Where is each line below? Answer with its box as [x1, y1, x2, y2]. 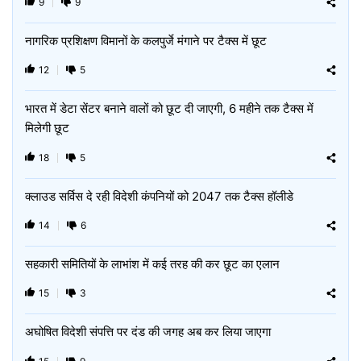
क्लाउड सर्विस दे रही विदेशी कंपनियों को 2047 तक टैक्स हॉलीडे [25, 189, 293, 204]
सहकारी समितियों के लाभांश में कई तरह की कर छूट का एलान [25, 256, 280, 272]
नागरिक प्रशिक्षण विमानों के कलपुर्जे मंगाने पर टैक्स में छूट [25, 33, 267, 48]
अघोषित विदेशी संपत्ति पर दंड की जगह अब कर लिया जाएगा [25, 324, 271, 339]
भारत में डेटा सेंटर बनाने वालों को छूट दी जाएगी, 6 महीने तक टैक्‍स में [25, 101, 313, 116]
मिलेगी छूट [25, 120, 69, 135]
